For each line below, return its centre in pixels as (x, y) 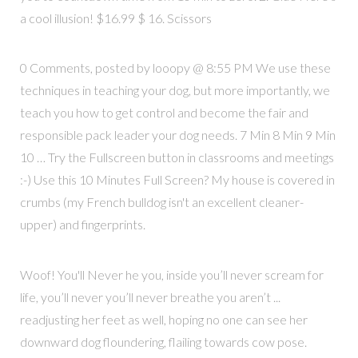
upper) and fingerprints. (82, 225)
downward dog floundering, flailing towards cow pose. (163, 341)
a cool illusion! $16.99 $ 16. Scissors (115, 18)
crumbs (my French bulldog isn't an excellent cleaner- (161, 202)
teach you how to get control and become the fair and (164, 113)
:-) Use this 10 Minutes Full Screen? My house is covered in (177, 180)
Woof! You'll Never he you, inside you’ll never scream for (171, 274)
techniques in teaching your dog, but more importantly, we (175, 90)
